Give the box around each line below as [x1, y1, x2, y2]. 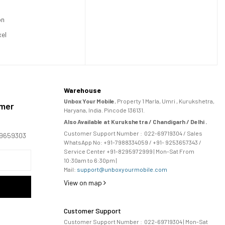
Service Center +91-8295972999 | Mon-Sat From [63, 148, 194, 155]
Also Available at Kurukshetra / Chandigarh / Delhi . [63, 118, 207, 126]
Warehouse [63, 86, 101, 95]
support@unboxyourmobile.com [76, 166, 167, 173]
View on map [63, 178, 103, 187]
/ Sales [182, 130, 202, 137]
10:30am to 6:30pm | [63, 157, 118, 164]
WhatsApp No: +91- [63, 139, 115, 146]
